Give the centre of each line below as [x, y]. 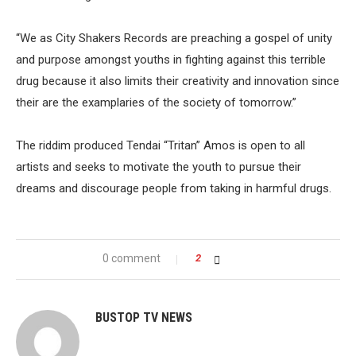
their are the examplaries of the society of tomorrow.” [156, 103]
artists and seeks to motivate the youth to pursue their [159, 167]
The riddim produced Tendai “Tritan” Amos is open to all [161, 145]
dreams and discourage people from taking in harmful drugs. [174, 188]
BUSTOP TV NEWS [144, 317]
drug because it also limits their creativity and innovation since [178, 81]
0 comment [131, 258]
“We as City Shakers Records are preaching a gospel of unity [174, 38]
